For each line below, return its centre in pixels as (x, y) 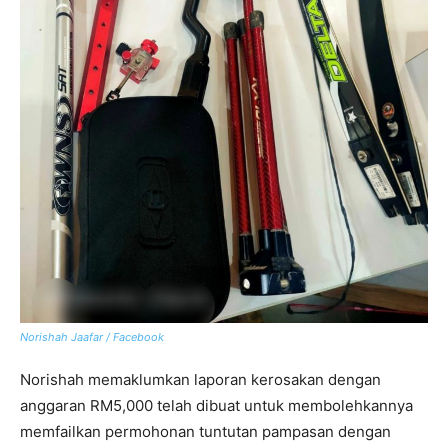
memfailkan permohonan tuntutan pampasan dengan (205, 431)
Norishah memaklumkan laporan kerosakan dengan (200, 379)
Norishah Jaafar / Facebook (92, 336)
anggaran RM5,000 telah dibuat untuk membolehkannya (216, 405)
